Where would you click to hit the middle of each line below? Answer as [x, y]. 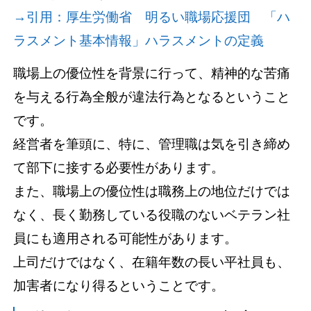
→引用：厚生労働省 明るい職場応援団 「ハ [152, 17]
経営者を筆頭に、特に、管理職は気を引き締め [152, 144]
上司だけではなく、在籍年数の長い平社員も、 [152, 262]
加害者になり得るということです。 [119, 286]
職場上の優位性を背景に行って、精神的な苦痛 [152, 74]
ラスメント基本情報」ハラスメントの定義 [139, 41]
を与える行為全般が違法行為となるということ [152, 97]
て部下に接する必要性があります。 [119, 168]
